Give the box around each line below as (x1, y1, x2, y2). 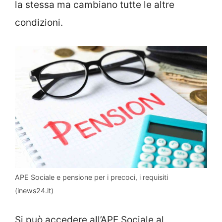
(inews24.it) (15, 186, 54, 195)
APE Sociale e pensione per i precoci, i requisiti (15, 172, 168, 181)
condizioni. (15, 17, 63, 29)
